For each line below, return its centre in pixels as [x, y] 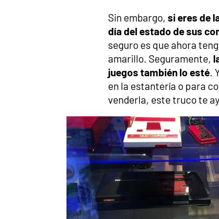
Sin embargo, [137, 17]
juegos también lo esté [159, 72]
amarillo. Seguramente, [161, 58]
